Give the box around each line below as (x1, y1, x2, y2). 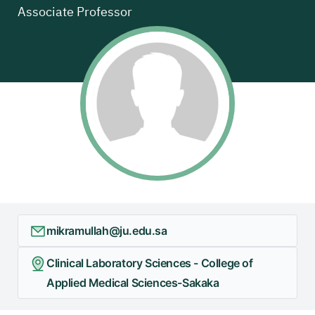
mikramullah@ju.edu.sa (46, 224, 167, 238)
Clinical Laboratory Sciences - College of (46, 256, 253, 271)
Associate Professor (18, 2, 132, 22)
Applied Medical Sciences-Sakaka (46, 276, 219, 290)
